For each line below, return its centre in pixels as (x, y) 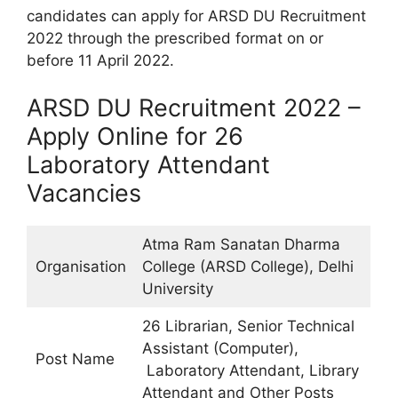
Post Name (75, 359)
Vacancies (84, 193)
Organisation (80, 267)
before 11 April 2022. (100, 60)
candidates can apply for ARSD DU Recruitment (196, 16)
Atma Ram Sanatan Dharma (241, 244)
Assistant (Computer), (220, 348)
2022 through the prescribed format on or (175, 38)
